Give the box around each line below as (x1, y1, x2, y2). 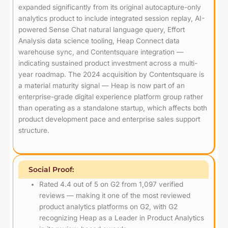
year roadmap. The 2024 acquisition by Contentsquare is (18, 70, 204, 78)
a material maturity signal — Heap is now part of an (18, 81, 185, 90)
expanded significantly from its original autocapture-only (18, 3, 201, 11)
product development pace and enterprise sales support (18, 115, 200, 123)
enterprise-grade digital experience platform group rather (18, 92, 203, 101)
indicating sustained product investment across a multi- (18, 59, 197, 67)
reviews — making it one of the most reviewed (39, 191, 191, 199)
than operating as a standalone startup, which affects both (18, 103, 207, 112)
